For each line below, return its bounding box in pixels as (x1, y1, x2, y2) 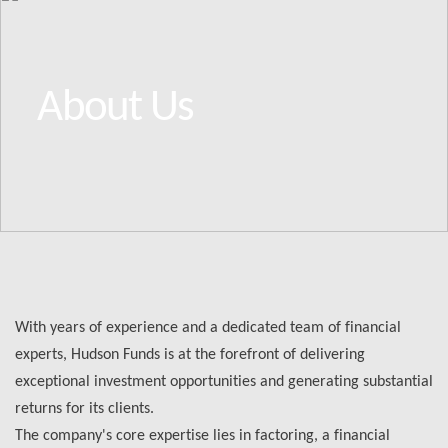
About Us (37, 86, 193, 132)
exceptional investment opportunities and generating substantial (14, 373, 433, 390)
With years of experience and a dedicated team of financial (14, 319, 401, 336)
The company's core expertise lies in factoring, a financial (14, 427, 390, 444)
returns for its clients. (14, 400, 154, 417)
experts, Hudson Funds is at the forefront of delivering (14, 346, 365, 363)
